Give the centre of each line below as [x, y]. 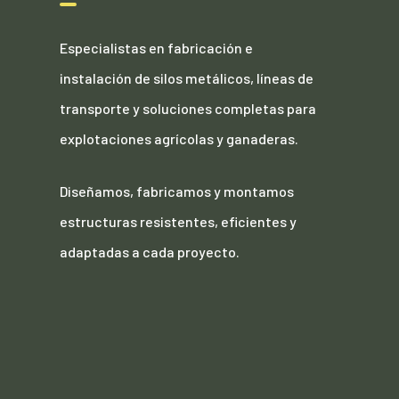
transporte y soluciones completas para [188, 109]
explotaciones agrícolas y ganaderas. [179, 139]
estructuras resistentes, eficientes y [179, 222]
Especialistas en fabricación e [157, 48]
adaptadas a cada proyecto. [150, 252]
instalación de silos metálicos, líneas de [187, 78]
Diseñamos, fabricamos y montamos [177, 191]
